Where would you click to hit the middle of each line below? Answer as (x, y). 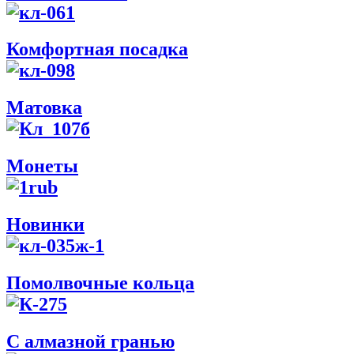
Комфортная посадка (97, 49)
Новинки (45, 225)
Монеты (42, 166)
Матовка (44, 108)
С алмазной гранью (90, 341)
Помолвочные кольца (100, 283)
